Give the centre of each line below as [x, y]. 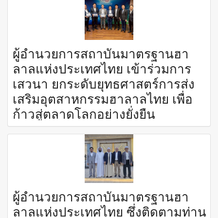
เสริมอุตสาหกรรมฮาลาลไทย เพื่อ [103, 98]
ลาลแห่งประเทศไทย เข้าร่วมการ [102, 68]
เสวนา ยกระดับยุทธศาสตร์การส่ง [104, 83]
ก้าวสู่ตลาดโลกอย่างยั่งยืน [84, 113]
